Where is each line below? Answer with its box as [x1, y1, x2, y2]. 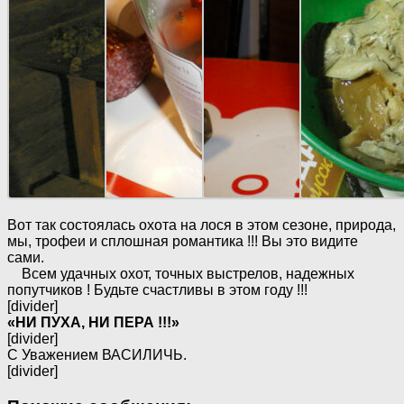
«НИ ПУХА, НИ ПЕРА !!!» [7, 314, 179, 330]
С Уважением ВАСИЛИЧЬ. [7, 346, 187, 363]
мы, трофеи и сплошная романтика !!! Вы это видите [7, 233, 358, 249]
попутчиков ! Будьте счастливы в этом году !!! [7, 281, 308, 298]
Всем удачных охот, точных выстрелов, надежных [7, 265, 354, 281]
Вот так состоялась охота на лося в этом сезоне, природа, [7, 216, 396, 233]
